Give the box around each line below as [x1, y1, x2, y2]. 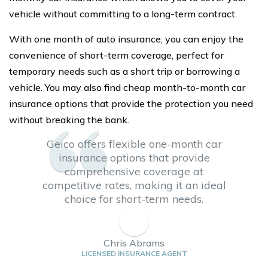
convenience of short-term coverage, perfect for [9, 49, 224, 62]
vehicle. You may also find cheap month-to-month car [9, 81, 245, 94]
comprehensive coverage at [65, 165, 203, 179]
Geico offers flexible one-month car [46, 137, 222, 151]
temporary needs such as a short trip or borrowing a [9, 65, 240, 78]
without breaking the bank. [9, 114, 129, 126]
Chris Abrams [103, 237, 165, 249]
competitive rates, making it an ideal [42, 178, 226, 193]
